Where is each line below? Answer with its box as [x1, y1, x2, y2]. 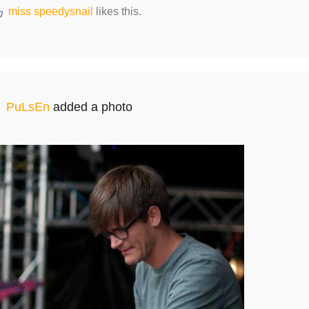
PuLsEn [6, 100, 50, 114]
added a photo [49, 100, 132, 114]
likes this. [92, 6, 141, 18]
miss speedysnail [8, 6, 93, 18]
